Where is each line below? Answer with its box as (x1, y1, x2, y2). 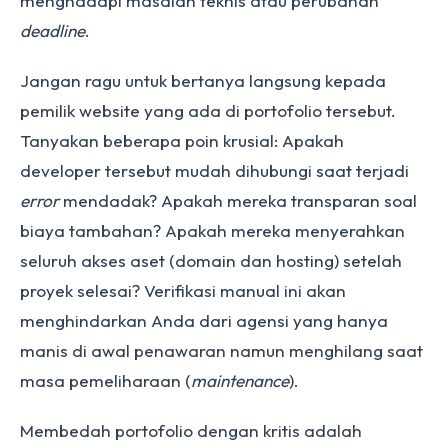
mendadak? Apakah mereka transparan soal (59, 190, 417, 211)
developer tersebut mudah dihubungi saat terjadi (20, 160, 409, 181)
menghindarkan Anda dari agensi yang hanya (20, 310, 388, 331)
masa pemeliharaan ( (20, 370, 191, 391)
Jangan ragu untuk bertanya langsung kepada (20, 70, 386, 91)
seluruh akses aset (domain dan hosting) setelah (20, 250, 402, 271)
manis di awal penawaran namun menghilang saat (20, 340, 423, 361)
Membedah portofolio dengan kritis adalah (20, 420, 362, 441)
